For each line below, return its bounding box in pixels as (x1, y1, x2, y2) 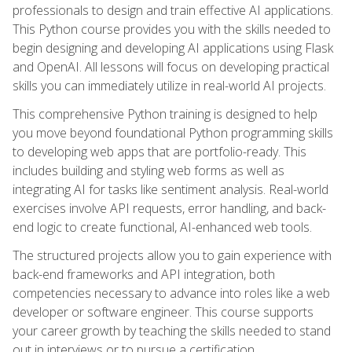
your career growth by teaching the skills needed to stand (13, 321, 331, 339)
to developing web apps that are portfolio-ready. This (13, 142, 306, 160)
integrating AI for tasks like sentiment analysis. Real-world (13, 180, 328, 198)
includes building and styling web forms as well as (13, 161, 284, 179)
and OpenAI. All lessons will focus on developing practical (13, 57, 329, 75)
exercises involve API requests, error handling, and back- (13, 199, 326, 217)
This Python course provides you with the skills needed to (13, 20, 331, 38)
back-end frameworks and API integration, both (13, 265, 275, 283)
